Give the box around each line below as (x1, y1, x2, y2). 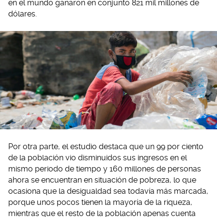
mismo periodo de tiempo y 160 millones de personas (8, 164, 201, 174)
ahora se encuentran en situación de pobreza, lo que (8, 175, 196, 185)
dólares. (8, 9, 37, 19)
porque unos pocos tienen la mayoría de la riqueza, (8, 198, 192, 207)
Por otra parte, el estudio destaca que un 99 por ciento (8, 142, 203, 152)
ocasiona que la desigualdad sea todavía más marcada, (8, 186, 208, 196)
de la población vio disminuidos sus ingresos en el (8, 153, 187, 163)
